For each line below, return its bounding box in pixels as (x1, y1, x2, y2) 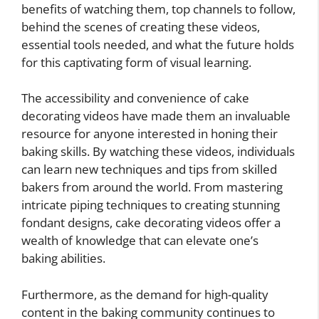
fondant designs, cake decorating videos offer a (21, 214, 281, 231)
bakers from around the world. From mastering (21, 179, 283, 196)
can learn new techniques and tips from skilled (21, 161, 277, 178)
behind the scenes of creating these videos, (21, 18, 260, 35)
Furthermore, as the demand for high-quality (21, 286, 268, 303)
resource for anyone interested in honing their (21, 125, 278, 142)
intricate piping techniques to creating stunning (21, 197, 280, 214)
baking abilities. (21, 250, 105, 267)
